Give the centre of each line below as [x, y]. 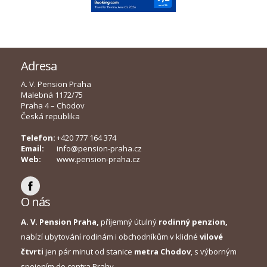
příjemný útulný [129, 222]
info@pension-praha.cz [99, 149]
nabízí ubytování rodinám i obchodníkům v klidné [110, 237]
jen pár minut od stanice [89, 252]
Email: [32, 149]
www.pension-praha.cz [98, 159]
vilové [211, 237]
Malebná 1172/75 [52, 95]
